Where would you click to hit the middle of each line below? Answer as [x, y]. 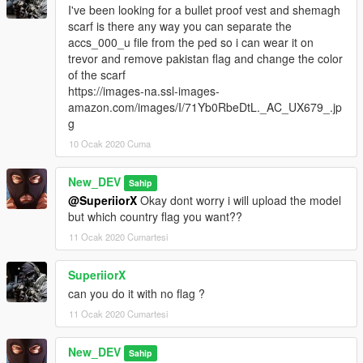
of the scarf [97, 74]
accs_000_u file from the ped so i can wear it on [191, 42]
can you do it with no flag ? [137, 293]
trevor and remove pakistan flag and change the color [205, 58]
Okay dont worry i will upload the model [239, 200]
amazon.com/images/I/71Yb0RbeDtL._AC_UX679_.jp [205, 107]
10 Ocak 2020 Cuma [110, 143]
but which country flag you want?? [155, 216]
